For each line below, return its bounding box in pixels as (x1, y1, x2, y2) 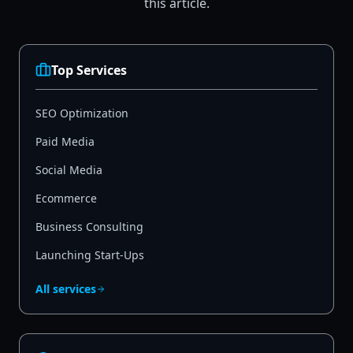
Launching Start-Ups (35, 247, 144, 263)
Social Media (35, 162, 102, 178)
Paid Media (35, 134, 95, 150)
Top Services (51, 61, 127, 80)
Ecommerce (35, 191, 97, 206)
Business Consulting (35, 219, 143, 235)
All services (35, 281, 96, 297)
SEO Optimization (35, 106, 128, 121)
